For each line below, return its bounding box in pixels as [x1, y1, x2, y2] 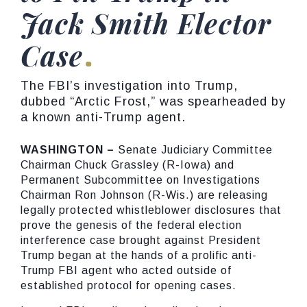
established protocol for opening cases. [21, 280, 236, 291]
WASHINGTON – [21, 144, 118, 156]
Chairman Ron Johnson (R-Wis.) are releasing [21, 189, 268, 201]
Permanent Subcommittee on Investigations [21, 174, 260, 186]
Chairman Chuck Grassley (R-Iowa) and [21, 159, 234, 171]
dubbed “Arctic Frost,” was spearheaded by [21, 95, 286, 108]
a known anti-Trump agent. [21, 110, 186, 124]
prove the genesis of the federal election [21, 219, 242, 231]
